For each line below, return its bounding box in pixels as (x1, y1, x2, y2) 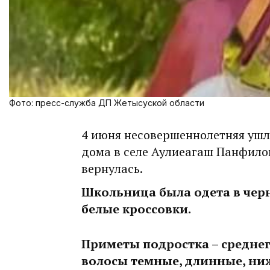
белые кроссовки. (81, 201, 191, 218)
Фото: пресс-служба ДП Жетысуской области (9, 98, 204, 108)
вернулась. (81, 160, 143, 177)
